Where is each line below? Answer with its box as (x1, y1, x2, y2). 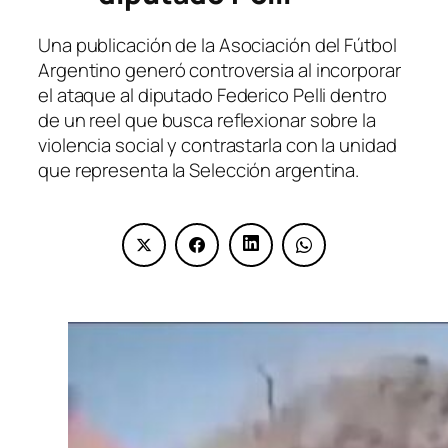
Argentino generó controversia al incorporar (38, 57, 401, 84)
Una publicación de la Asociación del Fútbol (38, 32, 397, 59)
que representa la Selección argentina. (38, 157, 360, 184)
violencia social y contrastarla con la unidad (38, 132, 397, 159)
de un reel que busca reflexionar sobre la (38, 107, 376, 134)
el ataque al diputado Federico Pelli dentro (38, 82, 387, 109)
